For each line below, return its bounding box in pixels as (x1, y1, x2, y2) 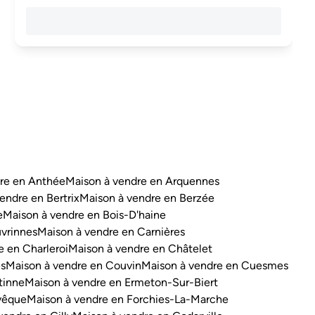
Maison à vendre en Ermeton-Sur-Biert (25, 276, 218, 290)
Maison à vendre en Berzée (79, 191, 214, 205)
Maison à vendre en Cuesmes (141, 259, 288, 273)
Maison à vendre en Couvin (6, 259, 141, 273)
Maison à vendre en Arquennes (65, 174, 219, 188)
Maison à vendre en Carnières (37, 225, 185, 239)
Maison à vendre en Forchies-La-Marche (27, 292, 229, 307)
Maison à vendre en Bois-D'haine (3, 208, 166, 222)
